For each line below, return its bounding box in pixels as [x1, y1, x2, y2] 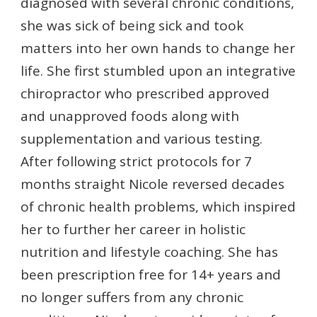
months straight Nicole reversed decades [21, 175, 284, 193]
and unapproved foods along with [21, 107, 239, 125]
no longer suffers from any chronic [21, 288, 243, 306]
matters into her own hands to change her [21, 39, 295, 57]
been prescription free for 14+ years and [21, 265, 281, 284]
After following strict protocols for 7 [21, 152, 252, 171]
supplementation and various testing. [21, 129, 263, 148]
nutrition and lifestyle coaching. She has [21, 243, 278, 261]
